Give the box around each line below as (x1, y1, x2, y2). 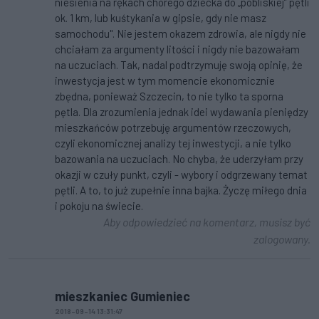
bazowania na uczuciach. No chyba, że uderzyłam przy (55, 152, 303, 166)
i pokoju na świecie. (55, 199, 143, 213)
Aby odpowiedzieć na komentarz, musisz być (103, 215, 310, 229)
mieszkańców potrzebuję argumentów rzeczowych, (55, 121, 291, 135)
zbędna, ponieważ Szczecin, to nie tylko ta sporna (55, 90, 283, 103)
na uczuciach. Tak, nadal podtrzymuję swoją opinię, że (55, 58, 303, 72)
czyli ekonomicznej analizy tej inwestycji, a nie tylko (55, 137, 291, 150)
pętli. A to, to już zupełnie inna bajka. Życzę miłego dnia (55, 184, 307, 197)
